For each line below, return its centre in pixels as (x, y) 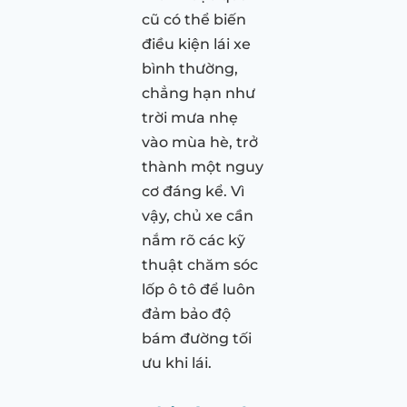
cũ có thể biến (194, 19)
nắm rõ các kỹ (194, 240)
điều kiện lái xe (196, 44)
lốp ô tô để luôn (199, 289)
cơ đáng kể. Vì (193, 191)
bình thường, (190, 68)
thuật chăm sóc (200, 264)
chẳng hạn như (199, 93)
